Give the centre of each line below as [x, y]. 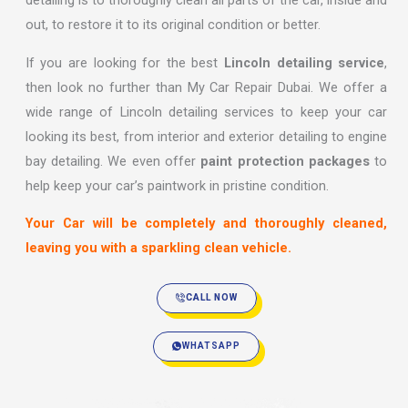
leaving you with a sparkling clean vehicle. [158, 248]
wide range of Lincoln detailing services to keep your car [206, 112]
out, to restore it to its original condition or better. [173, 25]
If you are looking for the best [124, 62]
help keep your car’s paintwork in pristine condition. [177, 185]
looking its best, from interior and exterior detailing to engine [206, 136]
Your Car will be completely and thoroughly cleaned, [206, 224]
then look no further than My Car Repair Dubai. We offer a [206, 87]
